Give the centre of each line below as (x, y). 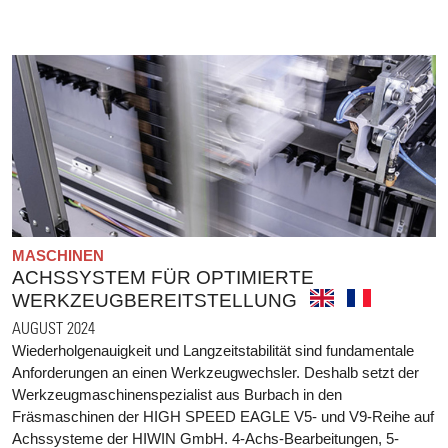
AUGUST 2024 (53, 328)
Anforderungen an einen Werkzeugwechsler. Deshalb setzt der (215, 373)
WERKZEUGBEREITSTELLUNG (154, 301)
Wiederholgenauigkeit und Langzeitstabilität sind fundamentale (213, 351)
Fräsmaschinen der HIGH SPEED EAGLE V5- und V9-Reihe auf (223, 417)
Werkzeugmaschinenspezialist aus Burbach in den (177, 395)
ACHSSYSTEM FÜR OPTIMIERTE (163, 278)
